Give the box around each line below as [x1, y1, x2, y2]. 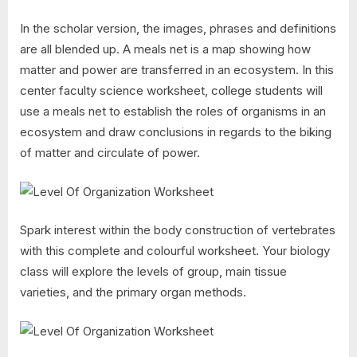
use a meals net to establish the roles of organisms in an [20, 104, 326, 120]
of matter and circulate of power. [20, 145, 200, 161]
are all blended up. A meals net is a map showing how [20, 41, 311, 57]
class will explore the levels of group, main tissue [20, 264, 287, 280]
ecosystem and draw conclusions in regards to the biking [20, 124, 331, 140]
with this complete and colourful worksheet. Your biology [20, 243, 330, 259]
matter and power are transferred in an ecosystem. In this [20, 62, 334, 78]
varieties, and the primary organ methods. [20, 284, 246, 300]
